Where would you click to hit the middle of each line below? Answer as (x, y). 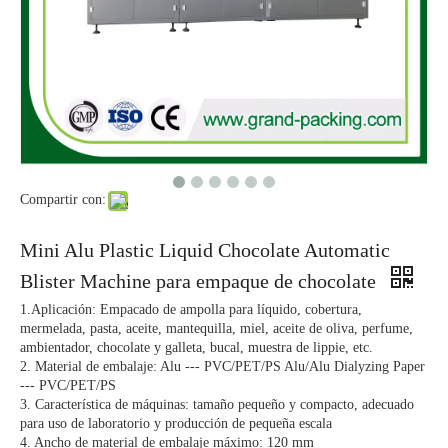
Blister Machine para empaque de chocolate (200, 281)
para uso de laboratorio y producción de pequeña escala (176, 423)
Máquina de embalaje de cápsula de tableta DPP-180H (376, 237)
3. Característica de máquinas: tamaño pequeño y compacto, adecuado (217, 404)
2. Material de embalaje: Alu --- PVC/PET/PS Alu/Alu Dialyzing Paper (222, 366)
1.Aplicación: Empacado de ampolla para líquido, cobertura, (191, 309)
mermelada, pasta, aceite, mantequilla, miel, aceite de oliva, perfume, (216, 328)
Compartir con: (63, 199)
